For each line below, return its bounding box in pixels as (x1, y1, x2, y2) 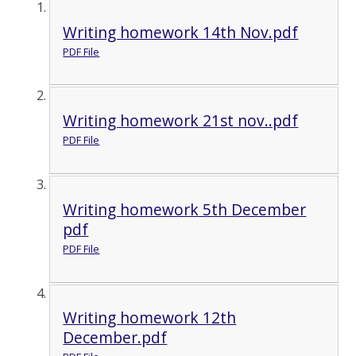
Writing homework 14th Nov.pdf (63, 21, 299, 43)
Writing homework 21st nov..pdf (63, 110, 299, 132)
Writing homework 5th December (63, 198, 307, 220)
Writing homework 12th (63, 307, 237, 329)
